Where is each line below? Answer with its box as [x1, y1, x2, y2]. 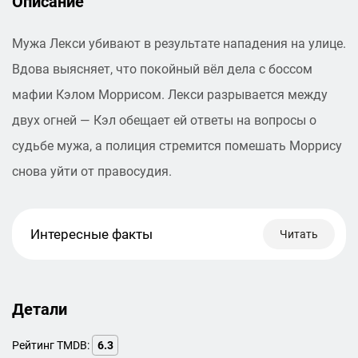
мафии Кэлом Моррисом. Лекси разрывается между [12, 87, 328, 103]
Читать [280, 227, 319, 241]
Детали [12, 299, 67, 319]
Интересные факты [30, 226, 153, 242]
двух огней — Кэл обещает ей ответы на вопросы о [12, 113, 316, 129]
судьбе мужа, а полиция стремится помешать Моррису [12, 138, 342, 154]
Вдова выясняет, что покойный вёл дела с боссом [12, 62, 312, 78]
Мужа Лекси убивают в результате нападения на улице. [12, 36, 346, 52]
